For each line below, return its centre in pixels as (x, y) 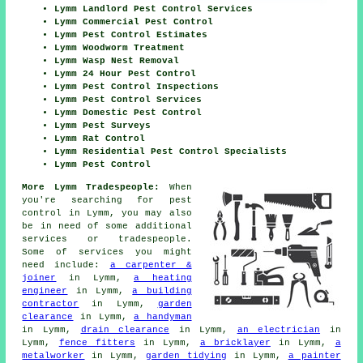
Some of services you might (107, 252)
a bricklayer (235, 342)
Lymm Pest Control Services (128, 99)
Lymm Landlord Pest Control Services (154, 9)
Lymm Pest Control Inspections (137, 86)
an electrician (279, 329)
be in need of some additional (107, 226)
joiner (39, 278)
